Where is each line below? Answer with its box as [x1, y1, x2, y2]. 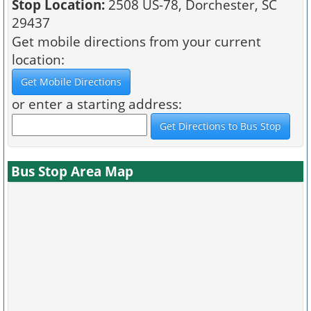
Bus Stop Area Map [11, 162, 133, 180]
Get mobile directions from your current [12, 33, 261, 50]
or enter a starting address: [12, 95, 182, 112]
